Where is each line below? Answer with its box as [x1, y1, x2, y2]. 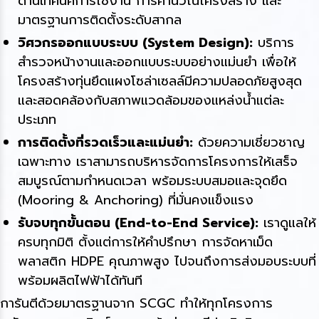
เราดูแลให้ [258, 213, 316, 234]
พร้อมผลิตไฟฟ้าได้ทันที [18, 271, 142, 291]
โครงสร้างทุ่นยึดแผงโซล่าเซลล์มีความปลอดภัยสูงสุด [18, 71, 302, 92]
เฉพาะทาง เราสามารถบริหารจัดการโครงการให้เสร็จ [18, 152, 298, 172]
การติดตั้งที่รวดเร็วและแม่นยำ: [18, 132, 193, 153]
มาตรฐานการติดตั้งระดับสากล [18, 10, 182, 31]
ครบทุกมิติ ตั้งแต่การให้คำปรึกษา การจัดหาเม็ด [18, 232, 273, 253]
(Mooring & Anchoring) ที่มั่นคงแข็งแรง [18, 190, 253, 211]
